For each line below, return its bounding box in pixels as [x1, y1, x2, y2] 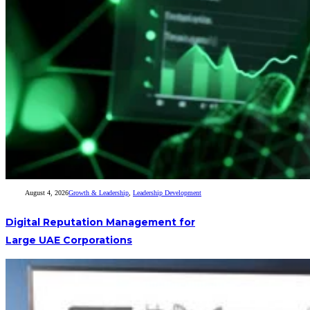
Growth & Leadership [69, 189, 129, 197]
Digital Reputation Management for [6, 216, 195, 229]
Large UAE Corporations [6, 234, 132, 247]
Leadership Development [133, 189, 202, 197]
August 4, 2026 [25, 189, 69, 197]
